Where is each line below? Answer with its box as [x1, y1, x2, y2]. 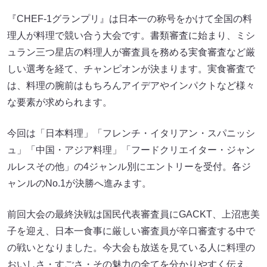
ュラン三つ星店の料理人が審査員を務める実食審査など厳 [7, 47, 255, 58]
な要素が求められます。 [7, 97, 112, 108]
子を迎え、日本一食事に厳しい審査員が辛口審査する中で [7, 226, 255, 237]
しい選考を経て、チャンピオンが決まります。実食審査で [7, 64, 255, 74]
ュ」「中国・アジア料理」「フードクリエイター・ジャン [7, 145, 255, 156]
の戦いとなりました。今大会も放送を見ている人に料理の [7, 243, 255, 253]
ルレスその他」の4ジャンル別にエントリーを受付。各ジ [7, 162, 251, 172]
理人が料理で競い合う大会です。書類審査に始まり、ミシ [7, 30, 255, 41]
